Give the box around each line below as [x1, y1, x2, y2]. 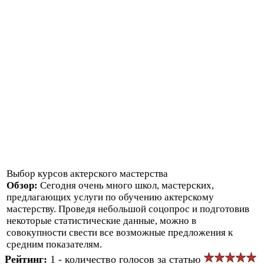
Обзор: [6, 179, 40, 191]
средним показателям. [6, 238, 102, 250]
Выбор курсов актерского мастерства [6, 167, 168, 179]
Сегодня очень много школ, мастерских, [40, 179, 214, 191]
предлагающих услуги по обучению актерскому [6, 191, 214, 203]
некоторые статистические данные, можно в [6, 214, 196, 226]
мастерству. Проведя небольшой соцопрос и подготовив [6, 203, 249, 214]
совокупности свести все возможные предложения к [6, 226, 233, 238]
